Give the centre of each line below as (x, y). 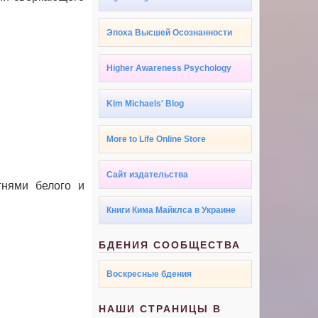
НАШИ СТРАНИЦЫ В (160, 309)
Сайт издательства (148, 175)
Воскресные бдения (149, 274)
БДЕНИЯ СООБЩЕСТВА (170, 245)
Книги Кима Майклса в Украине (171, 210)
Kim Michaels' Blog (146, 104)
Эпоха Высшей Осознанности (170, 33)
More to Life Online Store (157, 139)
